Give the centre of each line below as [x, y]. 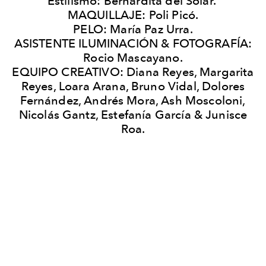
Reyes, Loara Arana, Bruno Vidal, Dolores [133, 86]
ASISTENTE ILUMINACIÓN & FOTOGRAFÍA [131, 43]
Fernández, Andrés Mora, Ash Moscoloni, [133, 100]
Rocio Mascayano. [133, 57]
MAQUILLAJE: [108, 15]
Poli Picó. [174, 15]
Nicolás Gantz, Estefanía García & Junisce [133, 114]
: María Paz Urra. [148, 29]
